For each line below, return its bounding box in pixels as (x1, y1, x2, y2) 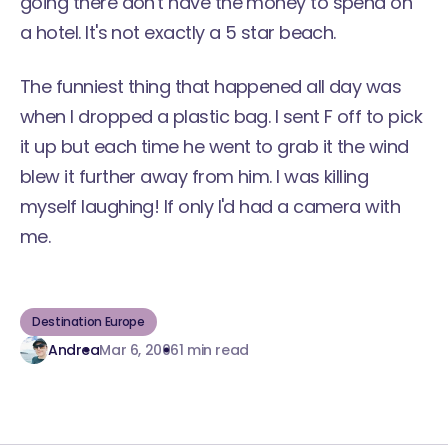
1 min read (178, 339, 249, 360)
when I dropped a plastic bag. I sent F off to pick (20, 104, 422, 129)
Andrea (48, 339, 100, 360)
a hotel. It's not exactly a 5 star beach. (20, 20, 336, 45)
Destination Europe (32, 313, 145, 330)
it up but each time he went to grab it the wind (20, 134, 409, 159)
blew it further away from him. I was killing (20, 164, 369, 189)
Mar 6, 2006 (99, 339, 179, 360)
